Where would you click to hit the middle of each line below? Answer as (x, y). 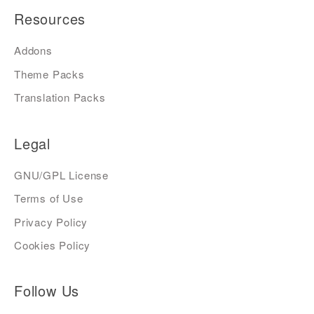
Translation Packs (60, 97)
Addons (33, 50)
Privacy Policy (51, 221)
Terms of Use (49, 198)
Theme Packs (49, 74)
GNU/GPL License (61, 175)
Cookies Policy (53, 245)
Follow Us (47, 291)
